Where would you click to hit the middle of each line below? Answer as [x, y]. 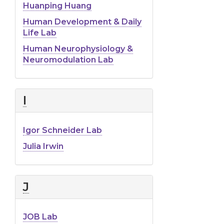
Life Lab [40, 32]
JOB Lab [40, 216]
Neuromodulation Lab [68, 59]
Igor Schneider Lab [62, 130]
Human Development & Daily [82, 21]
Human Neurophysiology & [78, 48]
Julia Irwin [43, 146]
